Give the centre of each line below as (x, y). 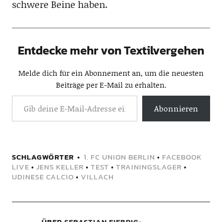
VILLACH (97, 177)
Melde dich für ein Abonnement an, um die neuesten (111, 73)
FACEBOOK (182, 157)
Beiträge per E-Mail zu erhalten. (111, 85)
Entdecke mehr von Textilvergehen (111, 51)
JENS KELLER (60, 167)
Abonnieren (176, 109)
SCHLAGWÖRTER (43, 157)
